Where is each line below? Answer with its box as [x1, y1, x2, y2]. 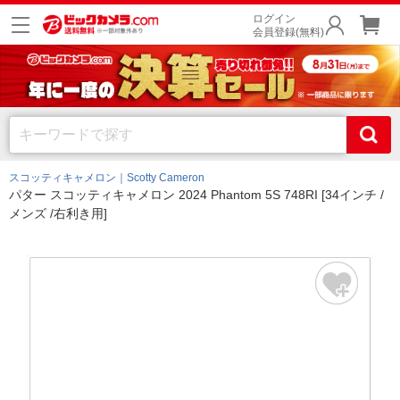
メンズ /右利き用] [9, 206, 107, 221]
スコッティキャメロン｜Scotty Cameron [9, 171, 204, 184]
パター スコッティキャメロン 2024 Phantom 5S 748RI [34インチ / [9, 187, 384, 202]
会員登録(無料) [253, 26, 324, 38]
